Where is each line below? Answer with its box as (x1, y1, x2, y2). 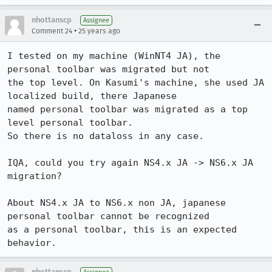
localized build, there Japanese (7, 90, 182, 101)
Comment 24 (32, 27, 72, 35)
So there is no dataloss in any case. (7, 131, 204, 141)
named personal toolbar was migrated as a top (7, 104, 248, 115)
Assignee (83, 16, 109, 24)
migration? (7, 171, 67, 182)
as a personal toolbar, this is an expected (7, 224, 237, 235)
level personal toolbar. (7, 117, 138, 128)
